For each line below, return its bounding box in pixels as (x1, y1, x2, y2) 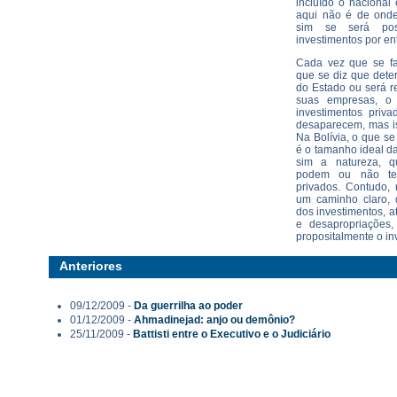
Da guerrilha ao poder (134, 300, 243, 312)
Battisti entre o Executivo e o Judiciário (133, 328, 331, 340)
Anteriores (59, 259, 122, 273)
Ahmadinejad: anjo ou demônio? (134, 314, 295, 326)
